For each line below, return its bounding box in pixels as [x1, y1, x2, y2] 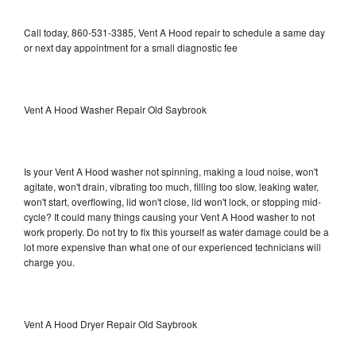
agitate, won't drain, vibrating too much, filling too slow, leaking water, [24, 179, 319, 193]
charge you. [24, 254, 75, 269]
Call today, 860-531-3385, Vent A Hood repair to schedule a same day [24, 25, 325, 39]
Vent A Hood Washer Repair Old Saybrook [24, 102, 207, 116]
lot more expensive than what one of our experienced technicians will [24, 239, 321, 253]
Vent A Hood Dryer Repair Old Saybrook [24, 316, 197, 331]
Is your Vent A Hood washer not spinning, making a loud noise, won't [24, 164, 318, 178]
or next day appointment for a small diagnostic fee [24, 40, 238, 54]
